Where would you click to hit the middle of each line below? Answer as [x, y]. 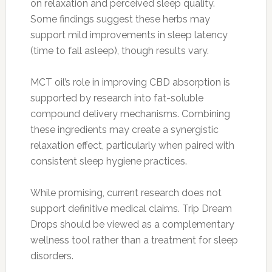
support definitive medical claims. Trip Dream [131, 208]
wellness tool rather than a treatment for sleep [134, 240]
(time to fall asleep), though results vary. [119, 50]
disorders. [52, 256]
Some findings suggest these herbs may [120, 19]
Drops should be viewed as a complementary [132, 224]
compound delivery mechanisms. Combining [130, 114]
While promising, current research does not [126, 192]
